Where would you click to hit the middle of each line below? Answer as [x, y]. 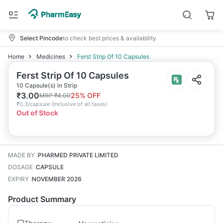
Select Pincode [41, 38]
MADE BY [21, 155]
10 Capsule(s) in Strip [47, 85]
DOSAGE [20, 167]
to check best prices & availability [110, 38]
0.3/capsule [35, 104]
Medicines [51, 56]
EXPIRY [18, 179]
